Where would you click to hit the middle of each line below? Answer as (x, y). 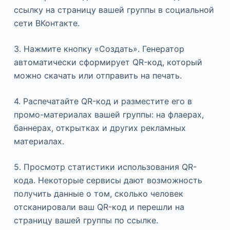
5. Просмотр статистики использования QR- (105, 167)
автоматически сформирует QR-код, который (108, 62)
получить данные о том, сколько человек (98, 193)
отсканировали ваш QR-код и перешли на (99, 207)
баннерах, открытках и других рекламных (100, 128)
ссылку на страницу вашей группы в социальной (114, 9)
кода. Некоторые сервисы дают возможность (108, 180)
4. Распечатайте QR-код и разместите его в (103, 101)
